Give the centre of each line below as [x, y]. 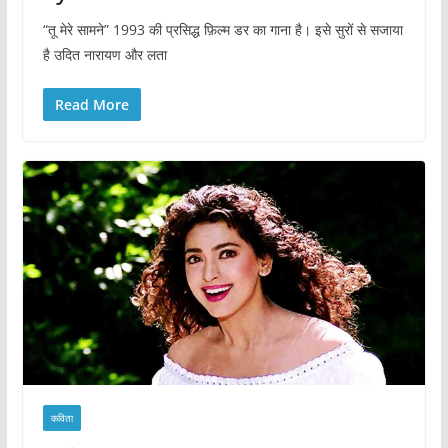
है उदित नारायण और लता [104, 54]
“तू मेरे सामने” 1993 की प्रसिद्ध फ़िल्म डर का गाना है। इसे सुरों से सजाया [222, 29]
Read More [91, 104]
